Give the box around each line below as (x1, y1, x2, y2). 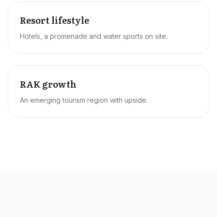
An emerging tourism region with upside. (20, 96, 148, 104)
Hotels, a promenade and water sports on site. (20, 32, 168, 40)
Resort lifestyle (20, 14, 89, 27)
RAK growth (20, 77, 77, 91)
